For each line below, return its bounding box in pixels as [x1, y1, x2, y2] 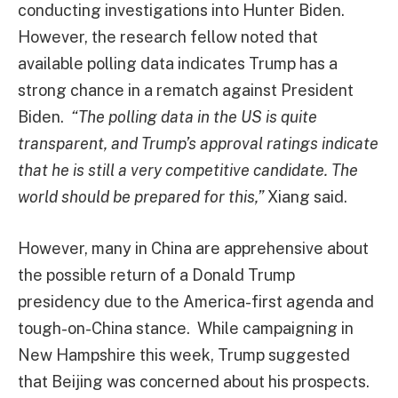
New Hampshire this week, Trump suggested [18, 345, 350, 364]
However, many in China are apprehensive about [18, 238, 369, 258]
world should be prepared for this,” [18, 187, 264, 206]
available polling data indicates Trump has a [18, 53, 338, 73]
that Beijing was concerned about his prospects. [18, 371, 370, 391]
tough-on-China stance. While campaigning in [18, 318, 354, 338]
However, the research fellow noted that [18, 27, 318, 46]
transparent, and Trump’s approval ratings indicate [18, 133, 378, 153]
